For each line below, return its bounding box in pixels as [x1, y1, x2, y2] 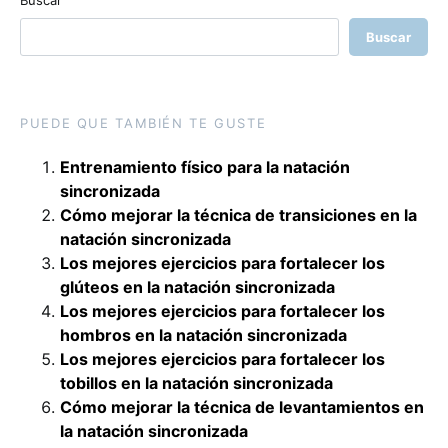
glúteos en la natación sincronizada [60, 277, 335, 297]
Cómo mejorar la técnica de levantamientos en [60, 397, 424, 417]
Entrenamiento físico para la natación [60, 157, 350, 177]
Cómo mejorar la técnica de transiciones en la [60, 205, 417, 225]
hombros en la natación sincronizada [60, 325, 347, 345]
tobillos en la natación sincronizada [60, 373, 333, 393]
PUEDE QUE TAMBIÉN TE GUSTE [20, 115, 267, 131]
